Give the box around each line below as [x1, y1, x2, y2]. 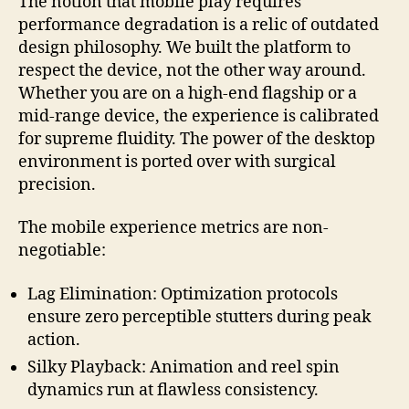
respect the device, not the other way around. [18, 59, 366, 81]
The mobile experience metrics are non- [18, 217, 329, 238]
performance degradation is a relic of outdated [18, 14, 379, 36]
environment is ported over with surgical [18, 151, 336, 173]
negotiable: [18, 240, 106, 261]
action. [27, 329, 80, 351]
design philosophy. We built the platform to [18, 37, 351, 58]
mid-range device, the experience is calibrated [18, 105, 379, 127]
